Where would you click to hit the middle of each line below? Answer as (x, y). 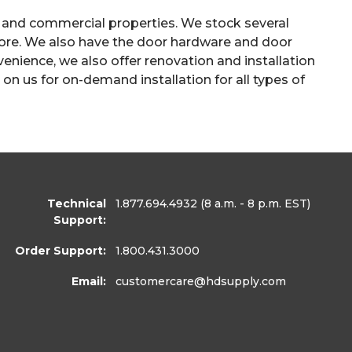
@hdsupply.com (240, 281)
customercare (155, 281)
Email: (89, 281)
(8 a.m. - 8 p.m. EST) (254, 203)
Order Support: (61, 250)
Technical (77, 203)
